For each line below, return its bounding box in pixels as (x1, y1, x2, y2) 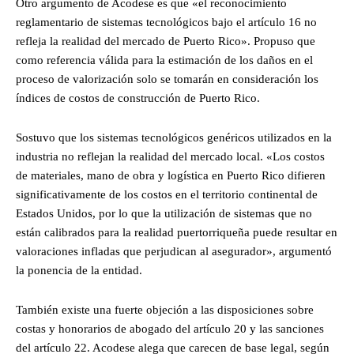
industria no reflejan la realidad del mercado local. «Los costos (16, 149, 325, 163)
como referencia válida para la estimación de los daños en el (16, 53, 313, 66)
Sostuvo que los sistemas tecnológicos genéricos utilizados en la (16, 130, 332, 144)
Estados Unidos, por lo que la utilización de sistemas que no (16, 206, 312, 220)
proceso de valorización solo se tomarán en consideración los (16, 72, 318, 85)
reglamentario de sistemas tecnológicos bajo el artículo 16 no (16, 15, 317, 28)
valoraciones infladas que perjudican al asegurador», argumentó (16, 244, 332, 258)
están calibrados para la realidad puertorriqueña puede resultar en (16, 225, 337, 239)
